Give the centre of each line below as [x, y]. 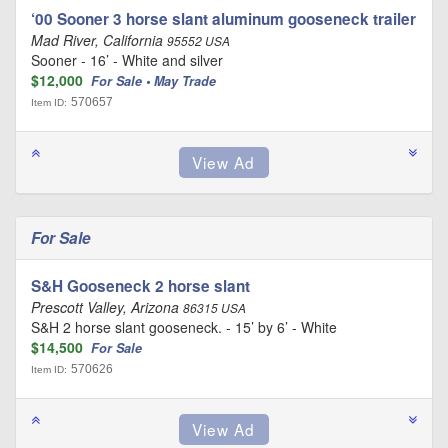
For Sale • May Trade [155, 81]
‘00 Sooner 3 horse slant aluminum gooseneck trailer [223, 19]
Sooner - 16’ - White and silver [127, 60]
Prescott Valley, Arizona [107, 307]
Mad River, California [99, 40]
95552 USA [198, 41]
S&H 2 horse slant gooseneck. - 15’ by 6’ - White [184, 327]
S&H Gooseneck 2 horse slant [140, 286]
